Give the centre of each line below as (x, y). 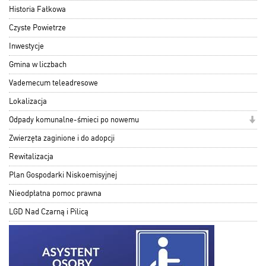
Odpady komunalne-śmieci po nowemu (74, 120)
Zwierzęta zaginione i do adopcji (62, 138)
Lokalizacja (28, 102)
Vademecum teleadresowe (53, 83)
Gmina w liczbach (38, 65)
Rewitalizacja (31, 157)
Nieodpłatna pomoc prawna (55, 194)
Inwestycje (26, 46)
